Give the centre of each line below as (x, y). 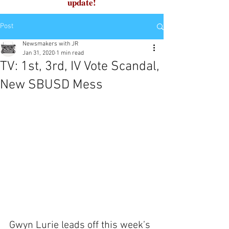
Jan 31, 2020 (39, 53)
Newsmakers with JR (50, 44)
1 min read (70, 53)
